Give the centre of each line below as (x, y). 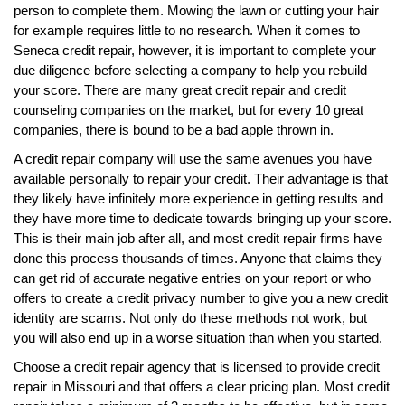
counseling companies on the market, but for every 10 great (188, 109)
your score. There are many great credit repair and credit (180, 89)
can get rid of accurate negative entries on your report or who (192, 278)
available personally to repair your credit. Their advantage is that (201, 178)
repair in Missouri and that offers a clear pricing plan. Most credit (202, 386)
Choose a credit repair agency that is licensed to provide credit (197, 366)
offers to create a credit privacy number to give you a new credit (201, 297)
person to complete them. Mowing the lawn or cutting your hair (196, 10)
